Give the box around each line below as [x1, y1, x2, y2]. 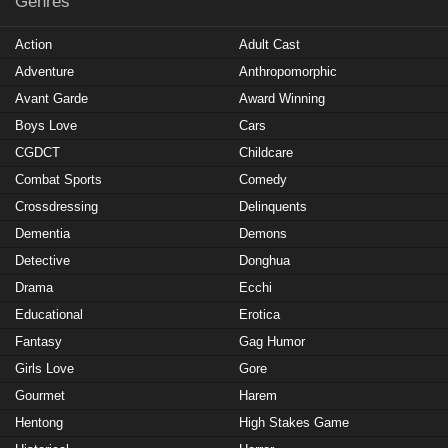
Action [15, 37, 52, 52]
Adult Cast [239, 37, 300, 52]
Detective [15, 253, 70, 268]
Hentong [15, 415, 63, 430]
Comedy [239, 172, 287, 187]
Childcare [239, 145, 293, 160]
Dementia [15, 226, 70, 241]
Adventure [15, 64, 74, 79]
